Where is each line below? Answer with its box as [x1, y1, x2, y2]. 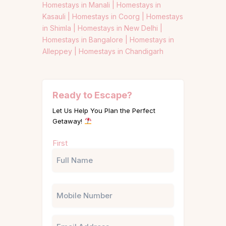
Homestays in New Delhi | [78, 23, 162, 32]
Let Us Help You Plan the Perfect [52, 106, 155, 115]
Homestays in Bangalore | [42, 35, 130, 44]
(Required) [66, 142, 98, 151]
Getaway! [52, 117, 84, 125]
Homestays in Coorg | [72, 12, 146, 21]
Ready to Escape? [52, 89, 132, 100]
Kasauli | [42, 12, 72, 21]
